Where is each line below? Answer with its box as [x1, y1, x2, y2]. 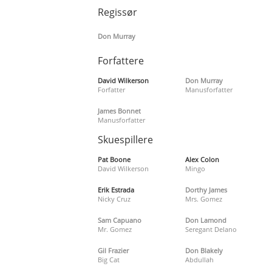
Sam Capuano [98, 215, 142, 225]
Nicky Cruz [98, 194, 131, 203]
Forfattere [98, 53, 144, 67]
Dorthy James [185, 185, 227, 194]
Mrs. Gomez [185, 194, 222, 203]
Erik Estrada [98, 185, 135, 194]
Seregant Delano [185, 224, 237, 234]
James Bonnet [98, 106, 141, 115]
